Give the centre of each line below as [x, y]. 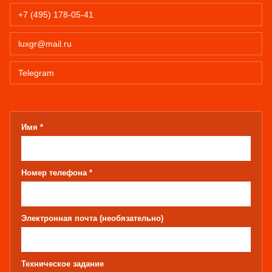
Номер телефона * [57, 173]
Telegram [36, 73]
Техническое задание [63, 264]
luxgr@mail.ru [45, 44]
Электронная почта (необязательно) [92, 218]
